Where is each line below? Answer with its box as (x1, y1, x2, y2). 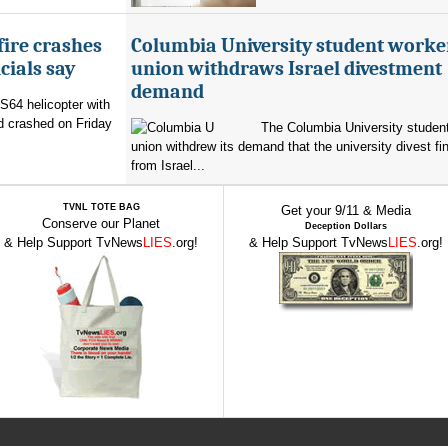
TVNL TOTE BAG (62, 202, 140, 212)
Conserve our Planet (42, 216, 160, 231)
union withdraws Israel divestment (131, 57, 442, 80)
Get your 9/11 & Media (281, 203, 411, 218)
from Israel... (131, 158, 205, 173)
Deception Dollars (305, 221, 387, 231)
